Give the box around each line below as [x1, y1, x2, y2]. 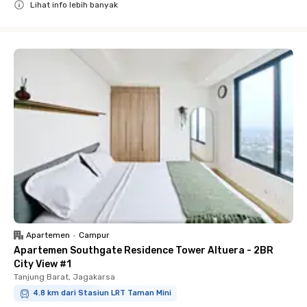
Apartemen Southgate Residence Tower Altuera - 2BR [14, 245, 273, 256]
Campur [79, 230, 110, 240]
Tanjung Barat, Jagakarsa [14, 272, 115, 282]
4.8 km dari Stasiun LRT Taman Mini [33, 288, 171, 297]
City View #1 [14, 258, 71, 270]
